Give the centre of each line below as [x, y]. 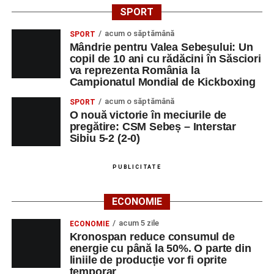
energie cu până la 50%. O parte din [160, 248]
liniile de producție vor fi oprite [148, 260]
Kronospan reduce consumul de [152, 236]
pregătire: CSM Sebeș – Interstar [153, 126]
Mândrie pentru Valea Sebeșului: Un [161, 47]
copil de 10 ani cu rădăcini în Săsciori [165, 58]
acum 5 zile [139, 223]
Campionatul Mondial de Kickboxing [162, 82]
